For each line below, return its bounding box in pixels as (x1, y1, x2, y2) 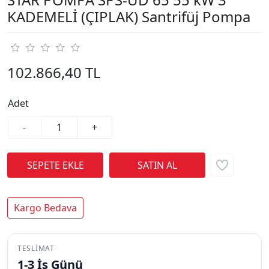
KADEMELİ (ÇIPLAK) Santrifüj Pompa (7, 6, 250, 26)
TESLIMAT (17, 243, 55, 253)
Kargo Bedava (14, 201, 77, 214)
